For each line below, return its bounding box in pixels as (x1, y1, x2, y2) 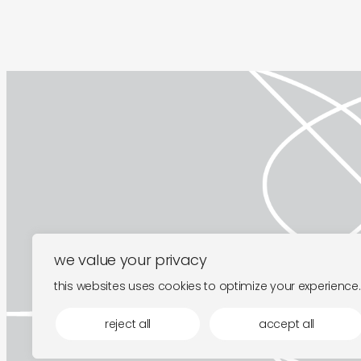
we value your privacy (54, 250, 207, 270)
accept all (258, 316, 315, 332)
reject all (104, 316, 151, 332)
